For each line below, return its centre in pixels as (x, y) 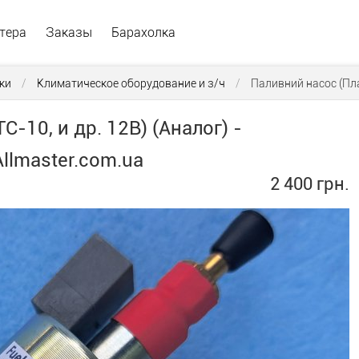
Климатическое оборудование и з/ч (131, 83)
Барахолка (143, 32)
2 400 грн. (309, 184)
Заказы (69, 32)
